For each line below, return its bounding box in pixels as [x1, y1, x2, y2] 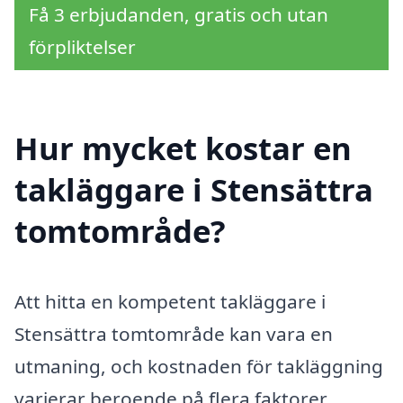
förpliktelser [29, 33, 136, 59]
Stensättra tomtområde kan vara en [14, 321, 333, 347]
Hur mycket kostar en [14, 127, 352, 170]
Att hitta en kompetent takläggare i [14, 289, 326, 315]
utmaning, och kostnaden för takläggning [14, 354, 383, 380]
